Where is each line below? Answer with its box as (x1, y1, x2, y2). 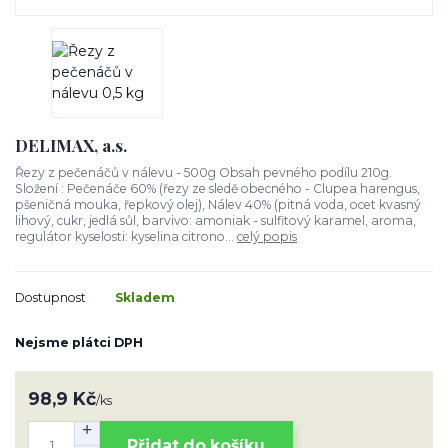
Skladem (115, 289, 175, 305)
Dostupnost (15, 289, 86, 305)
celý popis (237, 229, 297, 245)
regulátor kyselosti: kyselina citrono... (15, 229, 237, 245)
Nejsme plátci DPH (15, 335, 143, 351)
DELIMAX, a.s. (15, 134, 127, 157)
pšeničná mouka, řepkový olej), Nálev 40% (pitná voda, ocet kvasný (15, 197, 421, 213)
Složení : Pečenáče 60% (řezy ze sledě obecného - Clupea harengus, (15, 181, 420, 197)
